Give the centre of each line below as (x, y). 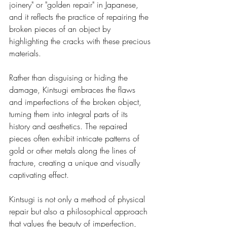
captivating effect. (39, 175)
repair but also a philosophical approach (80, 211)
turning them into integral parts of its (70, 114)
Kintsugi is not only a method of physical (78, 199)
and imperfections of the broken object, (77, 102)
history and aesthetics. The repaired (69, 126)
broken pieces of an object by (61, 29)
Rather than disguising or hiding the (70, 77)
